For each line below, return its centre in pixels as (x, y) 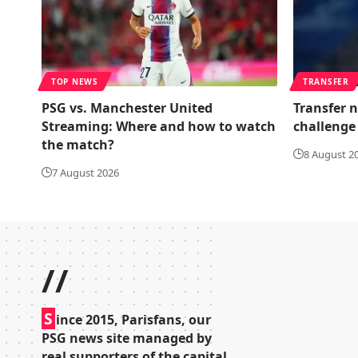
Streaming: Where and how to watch (159, 126)
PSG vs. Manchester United (127, 108)
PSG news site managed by (127, 338)
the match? (78, 145)
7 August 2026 (86, 173)
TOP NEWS (75, 82)
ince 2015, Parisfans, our (133, 320)
